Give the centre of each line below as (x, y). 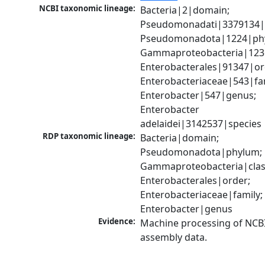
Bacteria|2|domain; (185, 10)
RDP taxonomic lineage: (89, 136)
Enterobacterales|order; (195, 181)
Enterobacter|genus (187, 209)
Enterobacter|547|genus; (198, 96)
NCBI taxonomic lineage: (88, 9)
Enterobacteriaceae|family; (202, 195)
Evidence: (117, 222)
